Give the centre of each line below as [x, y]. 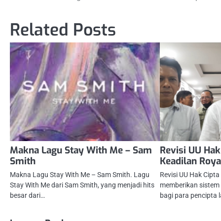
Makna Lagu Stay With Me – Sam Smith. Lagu [80, 175]
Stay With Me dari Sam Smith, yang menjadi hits [82, 185]
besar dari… [27, 196]
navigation [38, 18]
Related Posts [63, 30]
